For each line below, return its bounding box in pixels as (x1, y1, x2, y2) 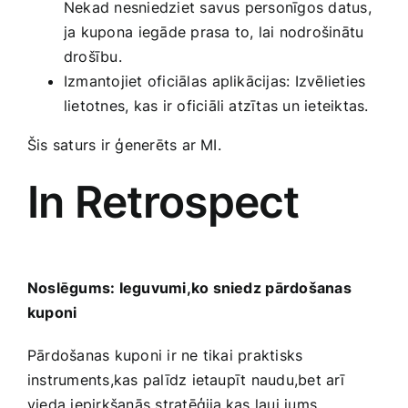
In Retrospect (27, 175, 300, 229)
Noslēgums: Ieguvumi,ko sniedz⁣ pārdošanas (27, 279, 352, 298)
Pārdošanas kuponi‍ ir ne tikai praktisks (27, 346, 303, 365)
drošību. (64, 47, 122, 66)
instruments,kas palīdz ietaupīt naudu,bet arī (27, 371, 344, 390)
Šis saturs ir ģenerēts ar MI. (27, 136, 221, 155)
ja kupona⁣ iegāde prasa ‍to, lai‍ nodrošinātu (64, 23, 364, 42)
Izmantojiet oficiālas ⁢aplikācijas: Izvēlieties (64, 72, 366, 91)
